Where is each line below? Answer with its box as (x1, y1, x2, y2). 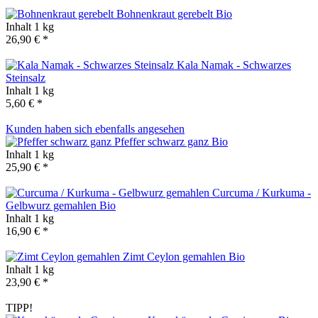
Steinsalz (6, 71, 45, 84)
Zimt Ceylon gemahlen (123, 250, 229, 263)
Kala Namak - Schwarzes (177, 58, 291, 71)
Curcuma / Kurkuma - (212, 186, 311, 199)
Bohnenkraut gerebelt (116, 7, 216, 20)
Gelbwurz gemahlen (6, 199, 99, 212)
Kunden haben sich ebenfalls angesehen (6, 122, 185, 135)
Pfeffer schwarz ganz (114, 135, 212, 148)
